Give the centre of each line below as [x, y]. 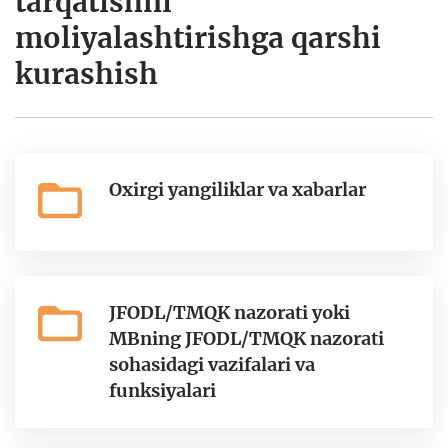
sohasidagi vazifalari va [212, 364]
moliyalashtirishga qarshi [198, 38]
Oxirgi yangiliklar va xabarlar [237, 189]
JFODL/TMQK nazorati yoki [229, 312]
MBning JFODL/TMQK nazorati [246, 338]
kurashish [86, 74]
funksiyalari [162, 390]
